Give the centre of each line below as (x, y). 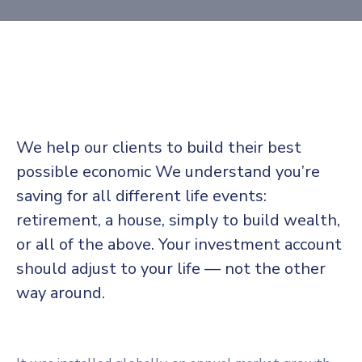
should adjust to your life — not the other (171, 269)
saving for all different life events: (141, 196)
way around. (61, 293)
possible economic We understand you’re (168, 172)
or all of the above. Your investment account (179, 244)
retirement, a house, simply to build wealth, (178, 220)
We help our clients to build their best (159, 147)
